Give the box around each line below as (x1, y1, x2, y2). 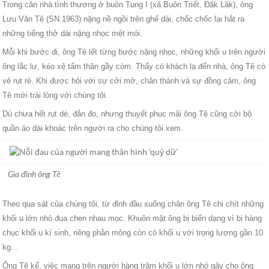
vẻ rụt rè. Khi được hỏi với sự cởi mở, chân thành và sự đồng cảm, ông (2, 76, 256, 85)
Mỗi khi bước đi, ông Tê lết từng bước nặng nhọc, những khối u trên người (2, 47, 266, 56)
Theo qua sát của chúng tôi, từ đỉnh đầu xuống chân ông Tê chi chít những (2, 199, 264, 208)
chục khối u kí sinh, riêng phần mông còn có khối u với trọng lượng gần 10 (2, 228, 264, 237)
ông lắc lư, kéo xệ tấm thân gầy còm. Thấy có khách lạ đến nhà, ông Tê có (2, 61, 266, 71)
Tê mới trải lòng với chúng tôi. (2, 90, 109, 100)
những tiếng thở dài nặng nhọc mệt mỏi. (2, 28, 143, 38)
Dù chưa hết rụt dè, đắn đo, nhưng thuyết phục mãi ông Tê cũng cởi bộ (2, 109, 252, 118)
